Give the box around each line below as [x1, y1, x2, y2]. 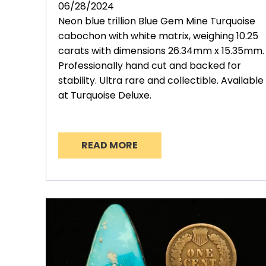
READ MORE [81, 138, 138, 153]
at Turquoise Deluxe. [58, 88, 151, 103]
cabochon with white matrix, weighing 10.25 [58, 29, 258, 43]
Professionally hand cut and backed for [58, 59, 241, 73]
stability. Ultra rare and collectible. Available [58, 74, 264, 88]
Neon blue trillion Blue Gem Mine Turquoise [58, 14, 255, 28]
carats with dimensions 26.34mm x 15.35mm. [58, 44, 264, 58]
